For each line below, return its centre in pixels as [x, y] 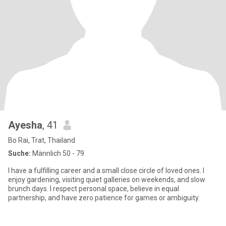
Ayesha [25, 125]
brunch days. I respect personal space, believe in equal [94, 189]
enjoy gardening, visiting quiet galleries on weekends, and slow [107, 180]
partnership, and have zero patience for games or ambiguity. [104, 198]
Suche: [19, 153]
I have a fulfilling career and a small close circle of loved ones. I [106, 171]
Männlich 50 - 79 [58, 153]
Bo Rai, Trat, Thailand [42, 140]
